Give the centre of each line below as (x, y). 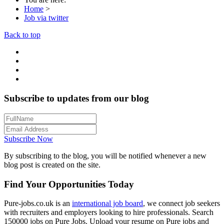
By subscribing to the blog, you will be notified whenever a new (105, 155)
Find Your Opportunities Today (69, 184)
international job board (107, 203)
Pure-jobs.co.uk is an (38, 203)
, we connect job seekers (181, 203)
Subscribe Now (28, 138)
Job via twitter (46, 18)
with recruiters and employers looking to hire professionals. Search (109, 212)
